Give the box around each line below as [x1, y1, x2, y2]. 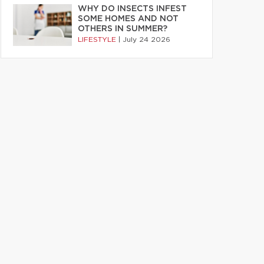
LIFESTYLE [78, 36, 118, 43]
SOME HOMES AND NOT [78, 15, 179, 23]
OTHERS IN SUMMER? [78, 25, 167, 33]
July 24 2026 [123, 36, 170, 43]
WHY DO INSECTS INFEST [78, 5, 187, 13]
